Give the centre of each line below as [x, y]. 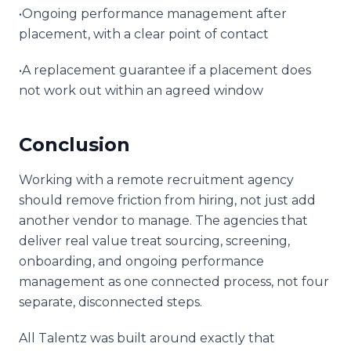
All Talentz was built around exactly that [147, 338]
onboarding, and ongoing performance [141, 261]
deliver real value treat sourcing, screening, [154, 241]
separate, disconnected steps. [110, 302]
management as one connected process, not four [174, 281]
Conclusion [74, 144]
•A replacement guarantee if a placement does [165, 70]
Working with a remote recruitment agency [156, 179]
